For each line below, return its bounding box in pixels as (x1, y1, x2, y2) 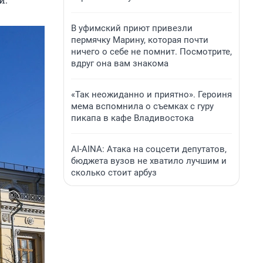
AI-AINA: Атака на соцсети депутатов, (71, 144, 227, 154)
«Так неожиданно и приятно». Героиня (71, 89, 232, 100)
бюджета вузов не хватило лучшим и (71, 156, 227, 166)
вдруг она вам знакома (71, 58, 168, 69)
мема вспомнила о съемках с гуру (71, 101, 214, 112)
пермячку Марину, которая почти (71, 35, 208, 45)
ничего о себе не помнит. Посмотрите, (71, 46, 232, 57)
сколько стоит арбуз (71, 167, 157, 178)
